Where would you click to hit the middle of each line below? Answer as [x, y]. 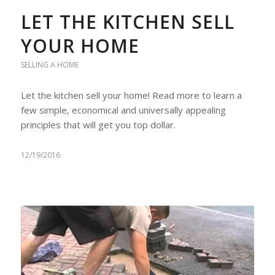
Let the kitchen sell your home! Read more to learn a [131, 95]
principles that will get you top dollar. [98, 125]
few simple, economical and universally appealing [123, 110]
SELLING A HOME [49, 65]
